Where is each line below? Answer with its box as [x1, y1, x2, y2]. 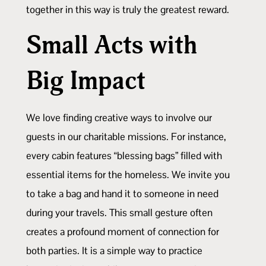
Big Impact [26, 65, 145, 97]
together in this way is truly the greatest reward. [26, 2, 229, 16]
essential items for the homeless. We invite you [26, 167, 230, 181]
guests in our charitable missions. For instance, [26, 129, 226, 143]
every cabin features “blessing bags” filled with [26, 148, 222, 162]
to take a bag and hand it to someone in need [26, 186, 218, 200]
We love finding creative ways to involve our [26, 110, 212, 124]
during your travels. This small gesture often [26, 205, 213, 219]
